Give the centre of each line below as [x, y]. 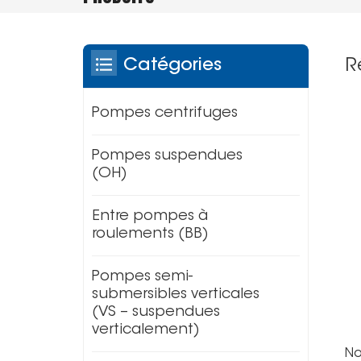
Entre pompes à [150, 217]
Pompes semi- [143, 278]
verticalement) [146, 331]
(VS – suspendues [156, 313]
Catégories [173, 66]
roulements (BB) [151, 235]
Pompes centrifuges [165, 114]
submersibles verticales [176, 295]
